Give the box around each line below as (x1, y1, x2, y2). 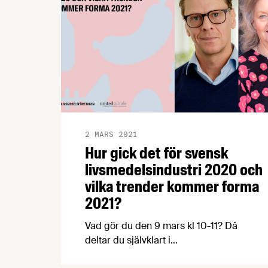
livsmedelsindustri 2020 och (85, 159, 263, 180)
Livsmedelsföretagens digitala (85, 248, 217, 261)
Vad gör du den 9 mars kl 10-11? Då (85, 219, 237, 232)
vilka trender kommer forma (85, 176, 259, 197)
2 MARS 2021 (85, 130, 138, 138)
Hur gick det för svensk (85, 142, 228, 163)
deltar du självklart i (85, 233, 170, 246)
